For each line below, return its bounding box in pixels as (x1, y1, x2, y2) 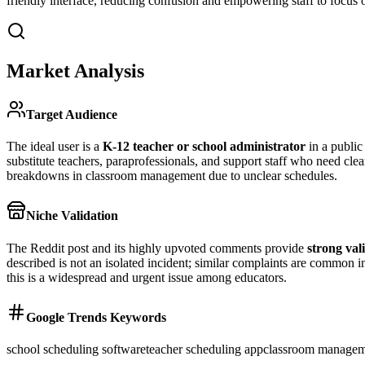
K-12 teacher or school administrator (103, 139, 306, 154)
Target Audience (26, 107, 117, 121)
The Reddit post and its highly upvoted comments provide (7, 240, 307, 255)
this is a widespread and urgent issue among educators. (7, 270, 287, 284)
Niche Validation (26, 209, 118, 223)
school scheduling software (7, 342, 146, 357)
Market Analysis (7, 59, 144, 81)
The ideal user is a (7, 139, 103, 154)
